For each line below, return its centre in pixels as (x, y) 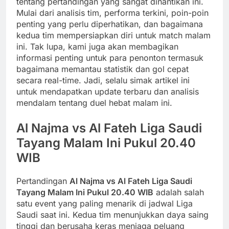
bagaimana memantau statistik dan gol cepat (102, 69)
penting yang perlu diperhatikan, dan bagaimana (110, 24)
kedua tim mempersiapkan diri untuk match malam (113, 36)
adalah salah (179, 192)
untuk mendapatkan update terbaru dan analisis (108, 92)
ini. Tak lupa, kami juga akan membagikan (97, 47)
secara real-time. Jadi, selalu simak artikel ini (103, 81)
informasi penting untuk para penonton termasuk (110, 58)
